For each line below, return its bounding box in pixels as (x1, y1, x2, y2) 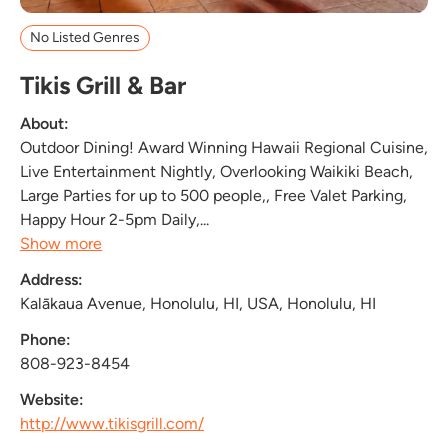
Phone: (20, 329, 71, 349)
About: (20, 113, 69, 133)
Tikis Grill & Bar (20, 70, 186, 100)
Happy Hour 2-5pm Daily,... (20, 209, 209, 229)
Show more (20, 233, 102, 253)
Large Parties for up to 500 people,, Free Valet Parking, (20, 185, 407, 205)
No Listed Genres (30, 28, 141, 46)
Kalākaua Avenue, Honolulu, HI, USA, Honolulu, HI (20, 293, 376, 313)
